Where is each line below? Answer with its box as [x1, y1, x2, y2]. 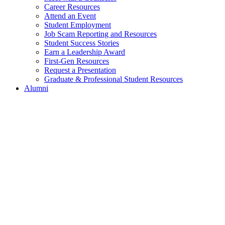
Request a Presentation [44, 65, 116, 74]
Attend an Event [44, 11, 96, 20]
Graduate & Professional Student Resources [44, 74, 183, 83]
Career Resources [44, 2, 100, 11]
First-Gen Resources [44, 56, 109, 65]
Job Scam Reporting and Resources [44, 29, 157, 38]
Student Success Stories [44, 38, 119, 47]
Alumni [24, 83, 48, 92]
